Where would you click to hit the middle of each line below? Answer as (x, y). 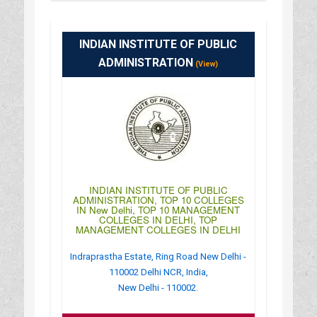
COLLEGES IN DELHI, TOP (158, 219)
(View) (206, 64)
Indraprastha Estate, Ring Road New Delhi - (158, 256)
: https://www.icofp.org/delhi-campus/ (162, 18)
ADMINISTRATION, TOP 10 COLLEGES (158, 200)
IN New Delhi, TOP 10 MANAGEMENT (158, 209)
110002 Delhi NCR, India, (158, 272)
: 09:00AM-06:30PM (162, 34)
